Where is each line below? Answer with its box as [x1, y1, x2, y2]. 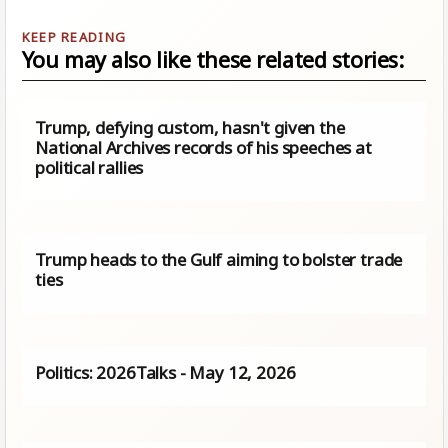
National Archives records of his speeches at [35, 135, 372, 159]
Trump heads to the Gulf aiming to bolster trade [35, 248, 403, 272]
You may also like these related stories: [21, 44, 404, 74]
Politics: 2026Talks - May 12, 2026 [35, 361, 296, 385]
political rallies [35, 155, 144, 179]
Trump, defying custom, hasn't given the [35, 115, 345, 139]
